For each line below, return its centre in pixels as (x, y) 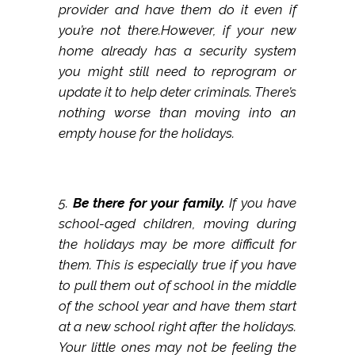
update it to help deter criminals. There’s (177, 92)
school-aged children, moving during (177, 224)
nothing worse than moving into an (177, 113)
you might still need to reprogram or (177, 72)
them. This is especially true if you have (177, 265)
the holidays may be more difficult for (177, 244)
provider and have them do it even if (177, 10)
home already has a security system (177, 51)
